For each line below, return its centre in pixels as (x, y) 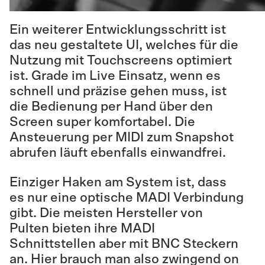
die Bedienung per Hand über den (111, 106)
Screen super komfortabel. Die (102, 122)
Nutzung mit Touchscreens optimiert (121, 60)
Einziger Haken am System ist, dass (118, 182)
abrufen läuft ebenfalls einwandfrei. (118, 152)
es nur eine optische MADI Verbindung (127, 197)
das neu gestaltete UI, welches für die (124, 45)
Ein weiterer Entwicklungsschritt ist (118, 29)
